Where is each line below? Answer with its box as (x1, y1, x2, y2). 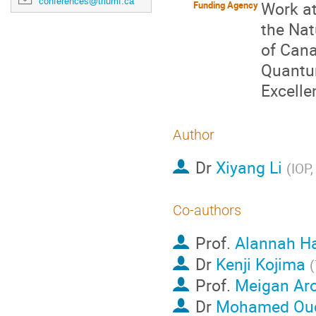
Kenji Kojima (215, 253, 305, 276)
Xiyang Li (215, 156, 282, 179)
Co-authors (173, 202, 241, 219)
